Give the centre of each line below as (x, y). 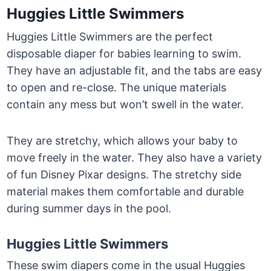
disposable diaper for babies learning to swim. (124, 54)
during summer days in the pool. (89, 209)
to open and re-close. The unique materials (117, 88)
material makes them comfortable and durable (126, 192)
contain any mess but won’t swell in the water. (127, 105)
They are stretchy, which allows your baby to (122, 141)
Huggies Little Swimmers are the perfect (110, 37)
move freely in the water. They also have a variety (135, 158)
